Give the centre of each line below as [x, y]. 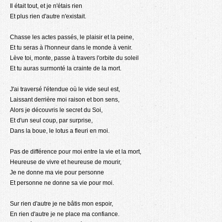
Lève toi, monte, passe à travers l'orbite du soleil [74, 58]
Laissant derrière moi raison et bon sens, [65, 100]
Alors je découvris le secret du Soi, [56, 110]
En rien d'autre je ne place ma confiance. [65, 214]
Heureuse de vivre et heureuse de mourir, [66, 162]
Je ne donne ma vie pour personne [57, 172]
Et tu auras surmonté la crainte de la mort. [66, 68]
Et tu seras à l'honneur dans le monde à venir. [71, 48]
